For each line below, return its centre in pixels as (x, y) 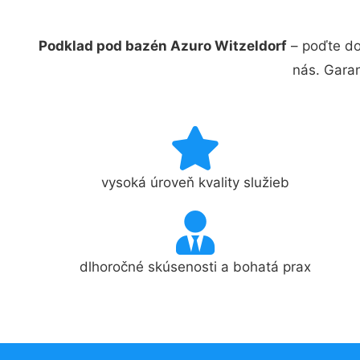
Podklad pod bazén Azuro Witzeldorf (162, 45)
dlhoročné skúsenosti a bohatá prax (196, 267)
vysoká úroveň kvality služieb (196, 182)
